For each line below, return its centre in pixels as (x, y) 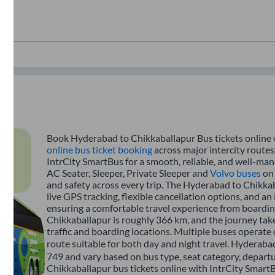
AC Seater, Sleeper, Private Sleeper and (128, 172)
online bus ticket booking (99, 149)
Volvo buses (235, 172)
